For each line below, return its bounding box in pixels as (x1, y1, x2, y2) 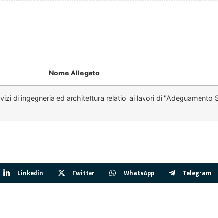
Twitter (72, 167, 95, 178)
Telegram (182, 167, 212, 178)
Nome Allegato (48, 69, 100, 77)
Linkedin (17, 167, 43, 178)
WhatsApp (123, 167, 154, 178)
